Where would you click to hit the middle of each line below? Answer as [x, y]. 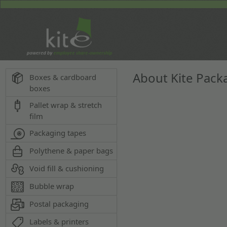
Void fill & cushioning [67, 168]
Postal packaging [59, 204]
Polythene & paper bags [71, 150]
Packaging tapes [58, 133]
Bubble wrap [52, 186]
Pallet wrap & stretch [66, 105]
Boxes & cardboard [63, 77]
